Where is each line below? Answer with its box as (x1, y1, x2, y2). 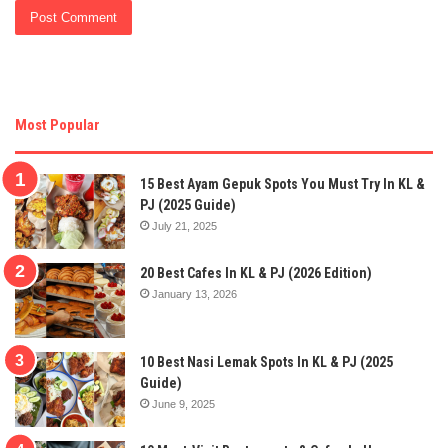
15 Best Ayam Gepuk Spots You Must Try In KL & (140, 175, 425, 192)
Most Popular (15, 115, 100, 134)
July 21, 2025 (152, 219, 217, 232)
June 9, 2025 (152, 397, 215, 410)
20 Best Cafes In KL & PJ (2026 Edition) (140, 264, 372, 281)
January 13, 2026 (152, 287, 237, 300)
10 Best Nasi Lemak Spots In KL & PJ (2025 (140, 353, 393, 370)
